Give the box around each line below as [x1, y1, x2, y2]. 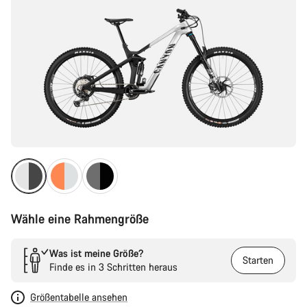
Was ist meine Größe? [49, 247, 143, 260]
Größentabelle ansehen [30, 291, 127, 304]
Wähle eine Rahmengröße [11, 210, 149, 227]
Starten [243, 254, 273, 267]
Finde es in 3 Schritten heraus [49, 260, 177, 273]
